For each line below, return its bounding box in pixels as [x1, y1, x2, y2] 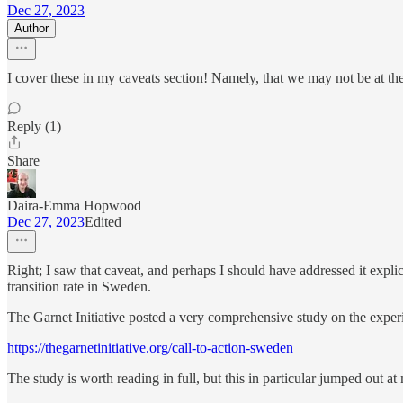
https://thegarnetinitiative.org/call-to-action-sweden [7, 340, 293, 355]
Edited [85, 214, 121, 229]
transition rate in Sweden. [7, 279, 151, 294]
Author [14, 22, 49, 35]
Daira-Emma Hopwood [7, 198, 141, 213]
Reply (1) [7, 119, 61, 134]
